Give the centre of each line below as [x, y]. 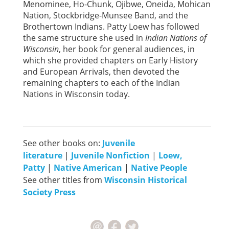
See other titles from [64, 180]
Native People [159, 167]
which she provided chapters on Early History [110, 60]
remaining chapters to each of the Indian [101, 83]
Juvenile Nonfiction [110, 155]
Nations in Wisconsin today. [76, 94]
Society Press [49, 192]
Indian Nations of [176, 38]
